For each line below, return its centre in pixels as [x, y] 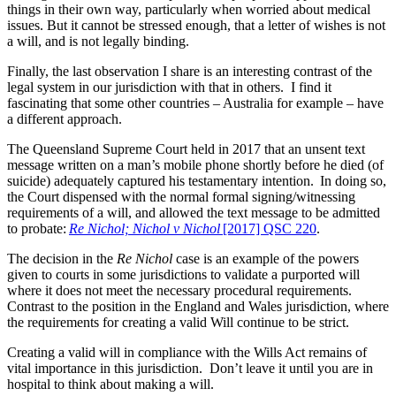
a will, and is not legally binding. [100, 42]
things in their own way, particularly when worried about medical [189, 10]
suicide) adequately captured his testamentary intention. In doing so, [197, 181]
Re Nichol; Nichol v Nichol [146, 229]
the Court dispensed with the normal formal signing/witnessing [181, 197]
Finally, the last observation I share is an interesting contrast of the [190, 72]
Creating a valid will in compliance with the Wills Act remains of [187, 353]
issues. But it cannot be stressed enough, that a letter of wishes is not [196, 26]
